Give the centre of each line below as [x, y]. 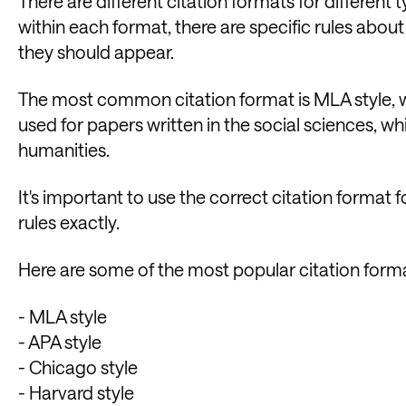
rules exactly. [69, 222]
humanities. [64, 150]
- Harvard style [76, 393]
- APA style [60, 342]
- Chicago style [78, 367]
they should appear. [96, 52]
